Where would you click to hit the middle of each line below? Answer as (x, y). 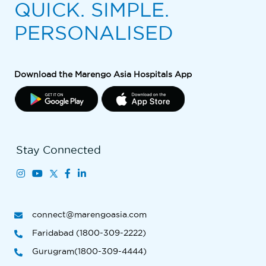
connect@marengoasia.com (89, 214)
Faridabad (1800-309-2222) (89, 233)
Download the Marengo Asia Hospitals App (103, 74)
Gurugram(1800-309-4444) (89, 251)
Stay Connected (58, 150)
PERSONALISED (94, 33)
